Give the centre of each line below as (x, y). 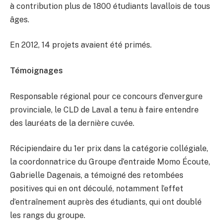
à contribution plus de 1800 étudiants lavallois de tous (110, 6)
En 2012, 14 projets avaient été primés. (81, 45)
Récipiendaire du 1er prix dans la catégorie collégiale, (109, 149)
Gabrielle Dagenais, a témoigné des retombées (97, 175)
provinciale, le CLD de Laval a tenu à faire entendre (104, 110)
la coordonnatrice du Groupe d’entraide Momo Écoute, (110, 162)
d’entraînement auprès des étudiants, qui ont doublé (106, 202)
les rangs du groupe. (48, 216)
